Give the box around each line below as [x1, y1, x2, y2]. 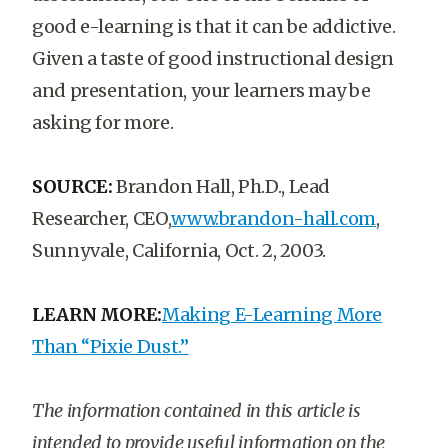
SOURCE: [32, 175, 113, 198]
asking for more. [32, 111, 174, 134]
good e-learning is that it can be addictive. [32, 15, 396, 38]
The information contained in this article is [32, 399, 361, 422]
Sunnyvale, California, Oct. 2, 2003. [32, 239, 327, 262]
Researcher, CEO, [32, 207, 172, 230]
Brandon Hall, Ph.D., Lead [112, 175, 331, 198]
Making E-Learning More [162, 303, 383, 326]
